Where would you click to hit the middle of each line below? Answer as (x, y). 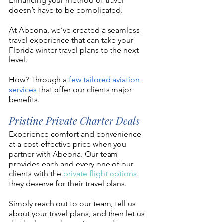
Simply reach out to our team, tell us (73, 204)
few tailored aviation (105, 80)
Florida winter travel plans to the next (75, 50)
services (23, 90)
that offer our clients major (85, 90)
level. (19, 60)
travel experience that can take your (72, 40)
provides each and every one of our (72, 164)
